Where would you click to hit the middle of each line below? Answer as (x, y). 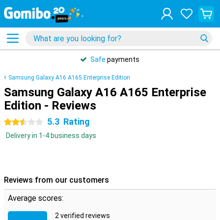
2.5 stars (18, 122)
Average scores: (36, 198)
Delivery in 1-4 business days (51, 136)
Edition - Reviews (50, 106)
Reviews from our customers (56, 180)
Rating (77, 122)
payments (123, 59)
